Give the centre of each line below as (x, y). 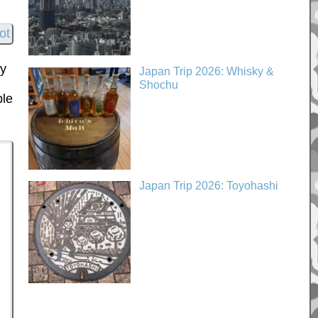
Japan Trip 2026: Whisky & (206, 71)
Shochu (158, 86)
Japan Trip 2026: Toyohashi (208, 185)
